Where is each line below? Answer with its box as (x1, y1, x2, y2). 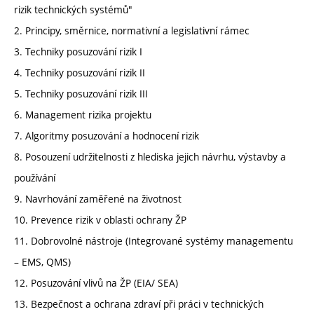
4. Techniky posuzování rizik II (14, 65, 145, 79)
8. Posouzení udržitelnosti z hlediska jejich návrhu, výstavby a (14, 149, 286, 163)
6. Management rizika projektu (14, 107, 151, 121)
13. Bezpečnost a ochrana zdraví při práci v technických (14, 296, 264, 310)
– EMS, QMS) (14, 254, 71, 268)
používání (14, 170, 55, 184)
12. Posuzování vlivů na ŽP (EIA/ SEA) (14, 275, 178, 289)
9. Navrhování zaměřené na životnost (14, 191, 182, 205)
